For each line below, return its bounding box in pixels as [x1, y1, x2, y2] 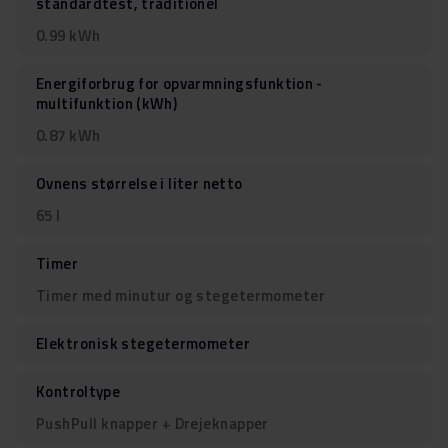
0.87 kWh [36, 124, 101, 148]
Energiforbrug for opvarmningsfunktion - [36, 72, 323, 96]
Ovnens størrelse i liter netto [36, 172, 243, 196]
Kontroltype [36, 380, 121, 404]
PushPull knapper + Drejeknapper [36, 412, 269, 436]
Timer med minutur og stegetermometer [36, 284, 326, 308]
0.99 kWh [36, 24, 101, 48]
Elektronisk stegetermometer [36, 332, 251, 356]
